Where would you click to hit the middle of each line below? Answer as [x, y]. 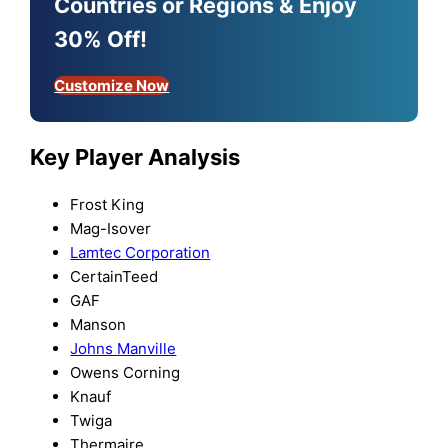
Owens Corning [125, 373]
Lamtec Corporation [140, 253]
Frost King [107, 205]
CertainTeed [114, 277]
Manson [98, 325]
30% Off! [101, 38]
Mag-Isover [111, 229]
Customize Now [112, 85]
